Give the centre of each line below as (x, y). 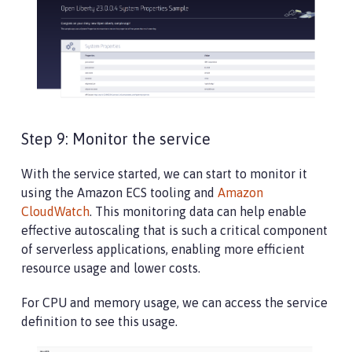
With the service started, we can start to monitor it (164, 174)
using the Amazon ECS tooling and (119, 193)
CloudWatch (55, 212)
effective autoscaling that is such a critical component (174, 231)
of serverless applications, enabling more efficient (163, 249)
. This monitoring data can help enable (198, 212)
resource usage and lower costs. (111, 268)
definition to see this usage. (99, 322)
